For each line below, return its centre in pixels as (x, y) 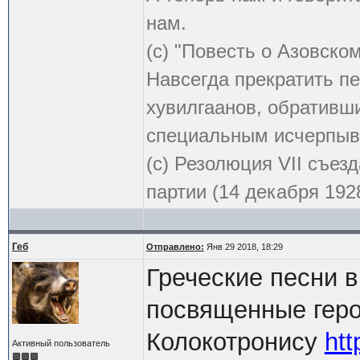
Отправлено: (175, 246)
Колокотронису (235, 342)
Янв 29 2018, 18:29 (243, 246)
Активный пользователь (61, 343)
